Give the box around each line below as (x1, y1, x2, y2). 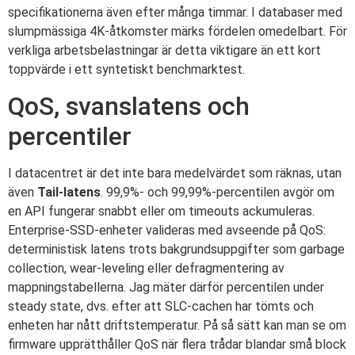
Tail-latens (37, 184, 101, 200)
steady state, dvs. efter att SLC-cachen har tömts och (8, 298, 314, 314)
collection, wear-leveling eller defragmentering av (8, 260, 284, 276)
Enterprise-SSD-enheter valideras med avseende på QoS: (8, 222, 326, 238)
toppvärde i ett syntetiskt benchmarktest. (8, 62, 245, 78)
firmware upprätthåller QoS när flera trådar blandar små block (8, 336, 346, 352)
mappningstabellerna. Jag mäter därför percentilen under (8, 279, 324, 295)
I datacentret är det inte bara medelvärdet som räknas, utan (8, 165, 342, 181)
